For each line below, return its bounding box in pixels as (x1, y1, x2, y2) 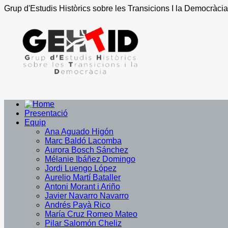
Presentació (24, 109, 68, 118)
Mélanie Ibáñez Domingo (45, 155, 135, 163)
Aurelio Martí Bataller (45, 173, 121, 182)
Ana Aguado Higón (45, 127, 113, 136)
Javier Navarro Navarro (45, 191, 129, 200)
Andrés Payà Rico (45, 201, 110, 209)
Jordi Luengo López (45, 164, 117, 173)
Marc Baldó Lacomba (45, 136, 122, 145)
